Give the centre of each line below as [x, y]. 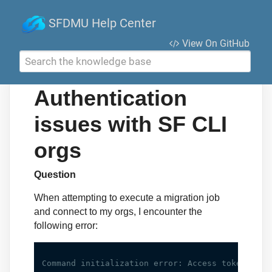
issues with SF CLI [131, 124]
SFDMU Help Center [101, 23]
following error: [66, 226]
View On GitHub [214, 43]
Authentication [110, 98]
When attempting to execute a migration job [127, 198]
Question [55, 174]
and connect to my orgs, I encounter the [118, 212]
